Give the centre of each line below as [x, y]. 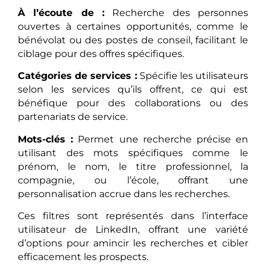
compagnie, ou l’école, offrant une [133, 180]
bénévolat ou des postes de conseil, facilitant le [133, 40]
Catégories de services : [77, 76]
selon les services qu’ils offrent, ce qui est [133, 90]
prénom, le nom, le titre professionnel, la [133, 166]
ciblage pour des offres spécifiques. [101, 53]
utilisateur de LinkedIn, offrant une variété [133, 229]
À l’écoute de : [61, 12]
